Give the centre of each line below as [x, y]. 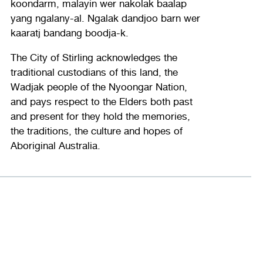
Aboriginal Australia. [55, 146]
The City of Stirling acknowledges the [94, 58]
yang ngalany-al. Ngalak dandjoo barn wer [105, 18]
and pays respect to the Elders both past [101, 102]
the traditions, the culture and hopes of [96, 131]
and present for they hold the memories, [100, 116]
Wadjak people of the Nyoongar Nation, [99, 87]
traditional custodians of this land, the [94, 72]
